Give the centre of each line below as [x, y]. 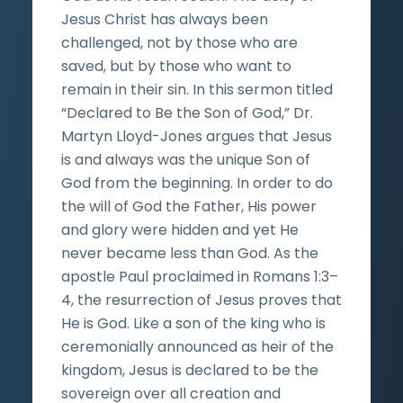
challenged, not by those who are [179, 42]
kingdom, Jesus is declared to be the [190, 370]
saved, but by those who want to [176, 66]
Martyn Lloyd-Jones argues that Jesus [197, 136]
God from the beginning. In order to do [197, 183]
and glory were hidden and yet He [180, 229]
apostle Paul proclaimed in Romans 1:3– [200, 276]
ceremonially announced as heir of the [197, 346]
